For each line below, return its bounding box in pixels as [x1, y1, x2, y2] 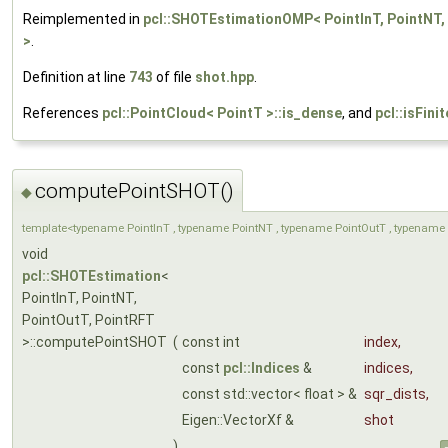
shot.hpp [195, 69, 254, 86]
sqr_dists [364, 385, 426, 402]
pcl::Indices [223, 359, 300, 376]
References [23, 105, 102, 122]
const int [182, 333, 243, 350]
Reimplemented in [23, 11, 143, 28]
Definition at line [23, 69, 129, 86]
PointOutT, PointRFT [22, 311, 155, 328]
